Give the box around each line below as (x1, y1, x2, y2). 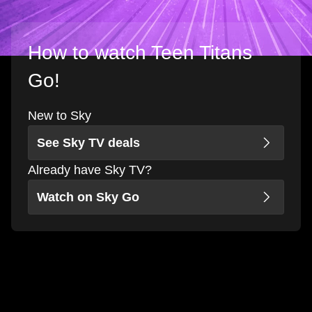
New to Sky (28, 109, 91, 123)
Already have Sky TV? (28, 163, 152, 178)
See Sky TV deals (37, 136, 140, 150)
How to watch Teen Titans (28, 42, 252, 64)
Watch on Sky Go (37, 190, 139, 205)
